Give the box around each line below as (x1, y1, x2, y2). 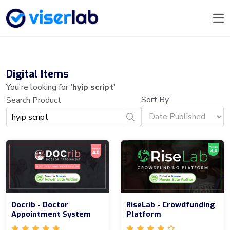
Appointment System (11, 208, 91, 219)
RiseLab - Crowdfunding (126, 199, 215, 210)
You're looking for (6, 82, 70, 93)
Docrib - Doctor (11, 199, 68, 210)
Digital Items (6, 67, 69, 82)
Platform (126, 208, 161, 219)
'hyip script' (70, 82, 116, 93)
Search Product (6, 94, 61, 106)
